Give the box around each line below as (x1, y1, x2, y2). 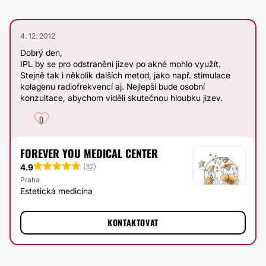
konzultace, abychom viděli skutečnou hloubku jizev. (20, 93, 223, 103)
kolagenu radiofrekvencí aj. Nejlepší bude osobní (20, 81, 205, 91)
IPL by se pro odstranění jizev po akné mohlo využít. (20, 59, 221, 69)
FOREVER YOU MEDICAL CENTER (20, 145, 158, 161)
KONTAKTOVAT (107, 216, 159, 229)
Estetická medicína (20, 186, 93, 196)
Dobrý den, (20, 47, 62, 58)
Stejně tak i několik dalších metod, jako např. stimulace (20, 70, 230, 80)
